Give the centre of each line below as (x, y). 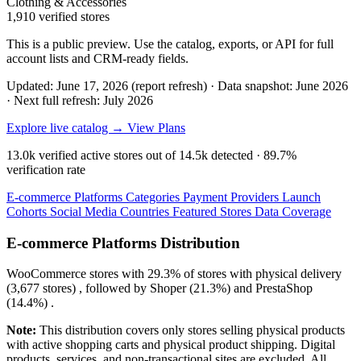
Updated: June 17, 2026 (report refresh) (108, 85)
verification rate (46, 169)
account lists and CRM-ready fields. (98, 58)
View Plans (156, 127)
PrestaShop (284, 288)
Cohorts (28, 211)
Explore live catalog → (67, 127)
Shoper (168, 288)
